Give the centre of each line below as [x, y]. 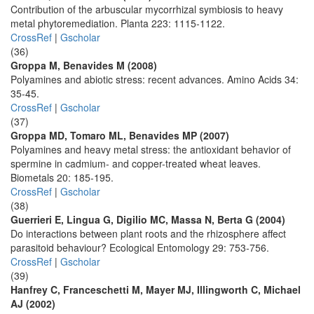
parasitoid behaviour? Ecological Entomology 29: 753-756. [140, 247]
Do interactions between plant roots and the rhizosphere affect [148, 233]
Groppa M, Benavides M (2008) [84, 65]
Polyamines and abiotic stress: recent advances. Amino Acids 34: [155, 79]
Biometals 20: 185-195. [62, 177]
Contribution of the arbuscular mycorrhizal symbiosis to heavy [147, 9]
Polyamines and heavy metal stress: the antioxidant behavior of [151, 149]
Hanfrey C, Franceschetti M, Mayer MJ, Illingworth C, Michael [156, 289]
